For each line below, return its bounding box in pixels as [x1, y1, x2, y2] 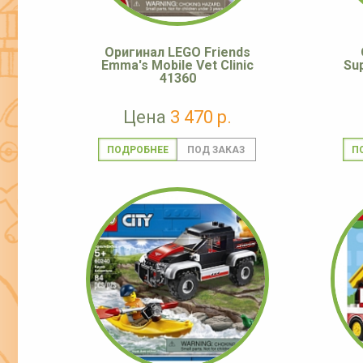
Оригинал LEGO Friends [105, 45, 250, 61]
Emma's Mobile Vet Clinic [101, 58, 254, 74]
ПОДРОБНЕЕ [106, 144, 169, 156]
